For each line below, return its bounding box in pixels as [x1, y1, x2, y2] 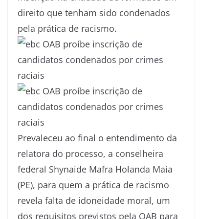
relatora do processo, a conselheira [18, 148, 163, 160]
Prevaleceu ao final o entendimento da [18, 132, 177, 144]
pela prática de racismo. [18, 22, 117, 35]
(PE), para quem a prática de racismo [18, 179, 169, 191]
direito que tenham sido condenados [18, 7, 170, 19]
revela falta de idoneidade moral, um [18, 195, 170, 207]
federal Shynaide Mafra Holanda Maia [18, 163, 173, 175]
